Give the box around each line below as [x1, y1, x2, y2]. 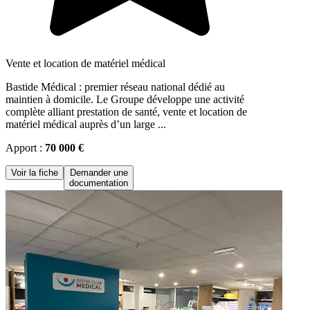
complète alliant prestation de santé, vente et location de [6, 105, 247, 118]
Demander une [69, 167, 128, 178]
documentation [69, 177, 128, 188]
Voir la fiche [11, 167, 58, 178]
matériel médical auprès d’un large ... [6, 118, 166, 130]
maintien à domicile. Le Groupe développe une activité [6, 93, 244, 105]
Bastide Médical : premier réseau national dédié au [6, 80, 225, 93]
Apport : [6, 141, 45, 154]
